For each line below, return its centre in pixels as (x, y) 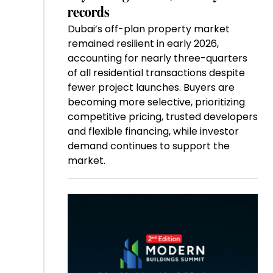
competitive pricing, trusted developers (162, 117)
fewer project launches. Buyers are (151, 88)
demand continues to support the (148, 146)
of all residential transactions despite (156, 73)
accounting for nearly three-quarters (157, 58)
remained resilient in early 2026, (143, 44)
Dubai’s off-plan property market (148, 29)
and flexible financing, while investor (153, 132)
